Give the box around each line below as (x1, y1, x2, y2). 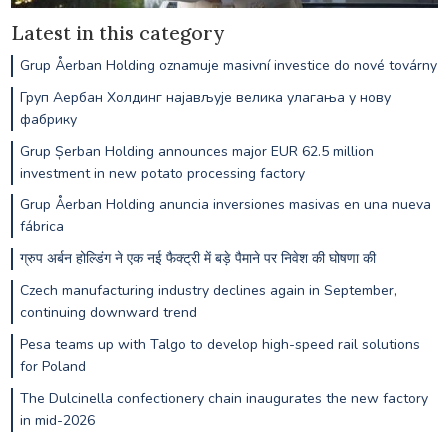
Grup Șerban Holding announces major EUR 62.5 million (19, 141, 374, 161)
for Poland (19, 356, 86, 376)
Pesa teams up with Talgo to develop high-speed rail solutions (19, 334, 420, 354)
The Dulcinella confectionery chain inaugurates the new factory (19, 388, 428, 408)
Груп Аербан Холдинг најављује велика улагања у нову (19, 87, 391, 107)
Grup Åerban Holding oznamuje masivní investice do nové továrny (19, 56, 437, 76)
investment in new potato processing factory (19, 163, 305, 183)
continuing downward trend (19, 303, 197, 323)
